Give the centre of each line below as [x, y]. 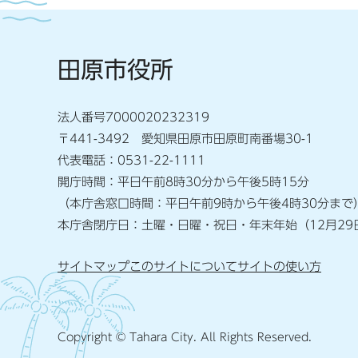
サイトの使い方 [279, 267]
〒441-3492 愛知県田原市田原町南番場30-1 [185, 139]
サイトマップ [93, 267]
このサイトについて [183, 267]
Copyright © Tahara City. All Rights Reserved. [185, 337]
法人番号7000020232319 [133, 117]
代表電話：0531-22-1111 [131, 160]
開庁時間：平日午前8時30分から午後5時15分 [183, 182]
